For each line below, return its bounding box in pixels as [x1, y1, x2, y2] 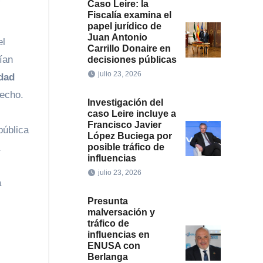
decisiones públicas [87, 55, 177, 65]
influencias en [87, 230, 150, 240]
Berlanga [87, 252, 128, 262]
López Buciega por [87, 131, 172, 141]
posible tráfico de [87, 142, 164, 152]
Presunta [87, 196, 128, 206]
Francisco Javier [87, 120, 161, 130]
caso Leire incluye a [87, 109, 176, 119]
